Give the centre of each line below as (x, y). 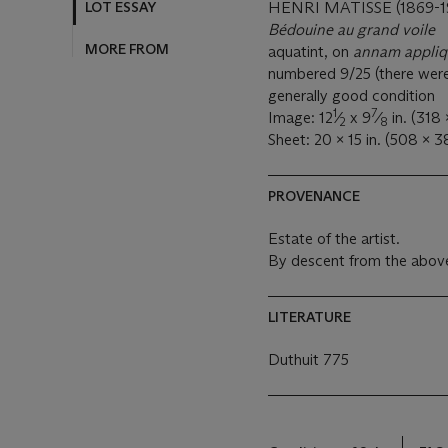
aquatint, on (310, 51)
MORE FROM (127, 49)
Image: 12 (300, 117)
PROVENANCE (314, 196)
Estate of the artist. (334, 238)
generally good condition (351, 95)
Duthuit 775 (308, 359)
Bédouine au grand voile (351, 29)
